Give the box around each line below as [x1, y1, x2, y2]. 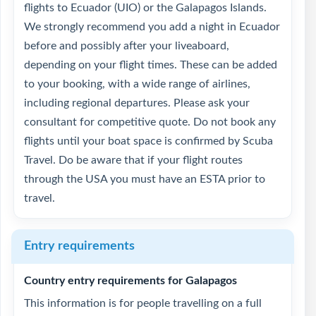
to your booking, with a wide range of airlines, [24, 78, 250, 90]
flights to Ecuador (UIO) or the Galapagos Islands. [24, 2, 267, 13]
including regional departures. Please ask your [24, 97, 250, 109]
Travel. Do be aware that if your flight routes [24, 154, 243, 166]
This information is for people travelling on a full [24, 298, 262, 309]
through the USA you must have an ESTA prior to [24, 174, 265, 185]
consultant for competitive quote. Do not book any [24, 116, 276, 128]
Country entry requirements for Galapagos [24, 275, 237, 286]
